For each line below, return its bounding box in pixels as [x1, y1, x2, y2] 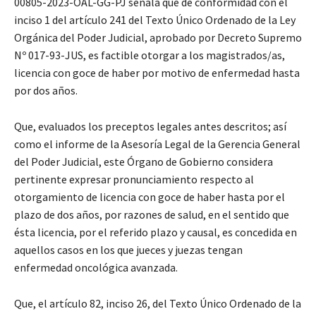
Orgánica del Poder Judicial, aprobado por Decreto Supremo [14, 30, 302, 45]
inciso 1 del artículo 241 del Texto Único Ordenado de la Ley [14, 13, 296, 28]
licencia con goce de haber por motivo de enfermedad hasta [14, 66, 300, 80]
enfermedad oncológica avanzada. [14, 260, 178, 275]
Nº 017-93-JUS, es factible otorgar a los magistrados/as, [14, 48, 285, 63]
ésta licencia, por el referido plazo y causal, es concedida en [14, 225, 297, 240]
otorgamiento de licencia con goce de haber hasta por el [14, 190, 285, 205]
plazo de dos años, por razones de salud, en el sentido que [14, 207, 289, 222]
